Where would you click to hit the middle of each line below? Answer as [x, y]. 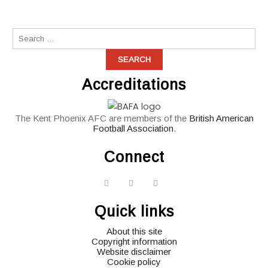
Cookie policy [134, 262]
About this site [134, 231]
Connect [134, 157]
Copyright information [134, 241]
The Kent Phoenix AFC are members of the [102, 118]
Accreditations [134, 84]
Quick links [134, 211]
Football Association [133, 128]
